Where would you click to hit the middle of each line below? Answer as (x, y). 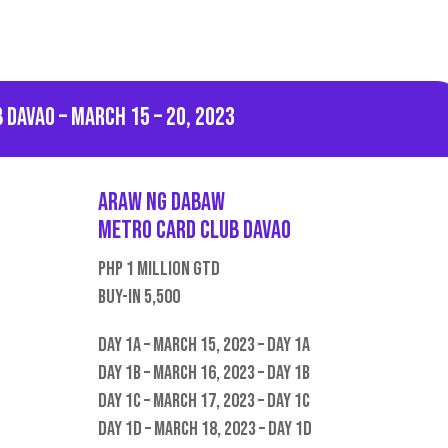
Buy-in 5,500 (141, 297)
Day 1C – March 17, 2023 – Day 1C (204, 401)
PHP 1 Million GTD (159, 269)
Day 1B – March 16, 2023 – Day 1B (204, 373)
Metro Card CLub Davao (195, 231)
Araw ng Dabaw (162, 203)
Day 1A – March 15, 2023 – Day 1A (204, 345)
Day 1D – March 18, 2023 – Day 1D (205, 429)
